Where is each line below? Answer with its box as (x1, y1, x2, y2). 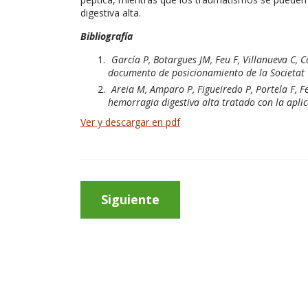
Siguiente (101, 191, 159, 208)
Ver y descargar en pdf (80, 115, 180, 129)
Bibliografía (80, 30, 133, 43)
